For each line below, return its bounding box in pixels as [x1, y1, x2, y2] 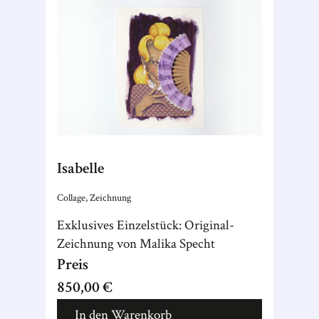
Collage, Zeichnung [57, 191, 131, 204]
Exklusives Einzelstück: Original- [57, 216, 234, 234]
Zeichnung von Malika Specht [57, 235, 215, 253]
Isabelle [57, 158, 104, 179]
